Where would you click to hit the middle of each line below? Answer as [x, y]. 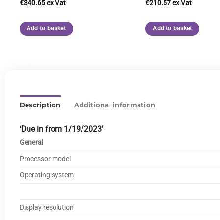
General [31, 142]
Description [40, 105]
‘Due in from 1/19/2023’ [61, 129]
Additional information [115, 105]
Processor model [45, 159]
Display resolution [46, 207]
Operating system [46, 175]
